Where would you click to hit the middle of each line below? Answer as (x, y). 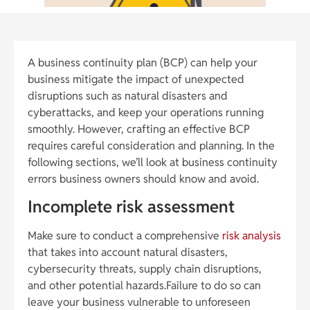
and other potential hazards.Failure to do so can (144, 286)
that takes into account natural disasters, (128, 253)
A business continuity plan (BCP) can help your (143, 62)
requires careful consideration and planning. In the (151, 145)
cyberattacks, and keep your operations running (146, 112)
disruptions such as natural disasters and (128, 95)
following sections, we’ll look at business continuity (153, 162)
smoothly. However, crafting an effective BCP (139, 129)
